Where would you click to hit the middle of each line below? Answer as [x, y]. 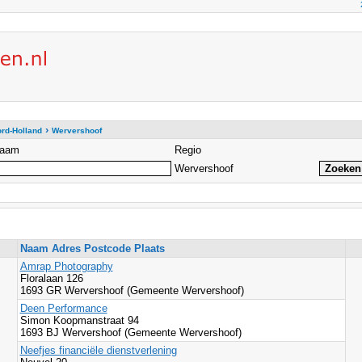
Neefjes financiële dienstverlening [98, 350]
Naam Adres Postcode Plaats [92, 248]
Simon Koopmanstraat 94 [81, 320]
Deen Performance [63, 308]
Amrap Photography [66, 266]
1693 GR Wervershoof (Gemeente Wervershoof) [132, 290]
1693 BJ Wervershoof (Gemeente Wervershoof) [130, 333]
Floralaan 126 [51, 278]
